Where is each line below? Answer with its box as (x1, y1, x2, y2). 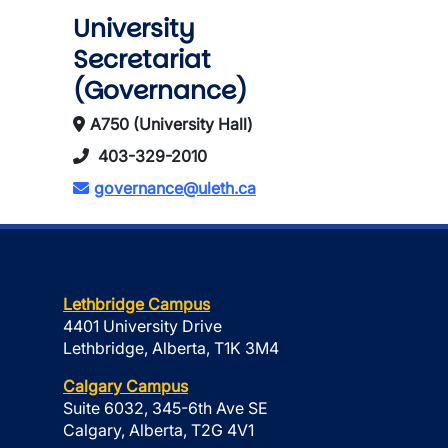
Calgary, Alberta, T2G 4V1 (63, 420, 254, 440)
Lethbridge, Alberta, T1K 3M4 (63, 338, 279, 358)
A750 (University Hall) (90, 114, 253, 134)
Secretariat (73, 42, 211, 77)
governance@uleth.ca (94, 178, 256, 198)
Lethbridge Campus (63, 294, 210, 314)
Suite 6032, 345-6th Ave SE (63, 398, 268, 418)
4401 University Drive (63, 316, 222, 336)
